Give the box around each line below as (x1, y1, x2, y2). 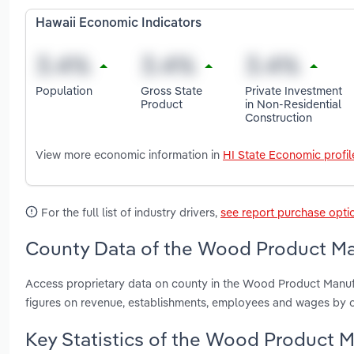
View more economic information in (36, 147, 223, 163)
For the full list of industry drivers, (38, 205, 220, 220)
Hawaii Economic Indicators (36, 17, 201, 31)
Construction (245, 109, 313, 125)
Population (36, 82, 92, 98)
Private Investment (245, 82, 343, 98)
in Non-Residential (245, 96, 342, 111)
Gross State (140, 82, 202, 98)
